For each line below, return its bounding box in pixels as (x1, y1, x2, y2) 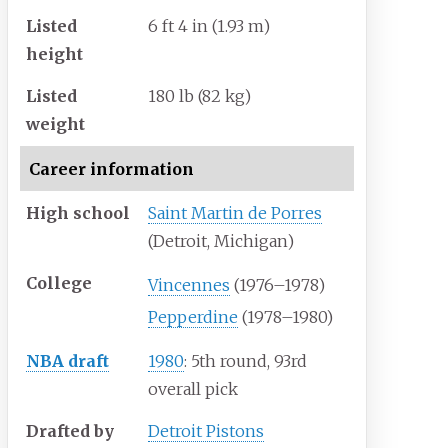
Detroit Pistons (148, 421, 265, 442)
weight (26, 114, 86, 135)
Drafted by (26, 421, 115, 442)
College (26, 273, 93, 294)
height (26, 44, 84, 65)
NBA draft (26, 351, 110, 372)
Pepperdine (148, 307, 239, 328)
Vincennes (148, 275, 231, 296)
